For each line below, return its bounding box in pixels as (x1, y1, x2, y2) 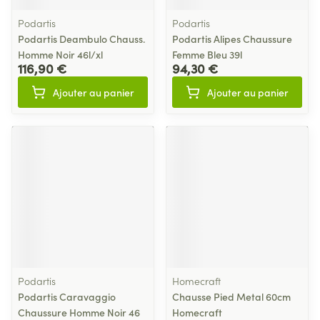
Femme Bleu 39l (172, 47, 242, 61)
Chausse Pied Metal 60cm (172, 289, 291, 304)
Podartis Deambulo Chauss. (18, 31, 145, 46)
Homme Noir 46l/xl (18, 47, 103, 61)
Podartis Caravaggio (18, 289, 116, 304)
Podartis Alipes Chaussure (172, 31, 292, 46)
